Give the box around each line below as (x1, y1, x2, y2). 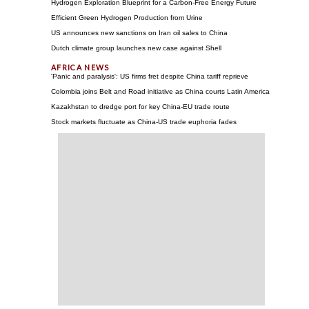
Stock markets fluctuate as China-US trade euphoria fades (51, 118, 237, 126)
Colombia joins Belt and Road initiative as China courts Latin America (51, 88, 270, 96)
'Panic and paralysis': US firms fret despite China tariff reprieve (51, 72, 248, 81)
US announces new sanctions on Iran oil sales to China (51, 29, 228, 37)
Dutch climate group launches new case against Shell (51, 44, 221, 52)
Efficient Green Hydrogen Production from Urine (51, 14, 203, 22)
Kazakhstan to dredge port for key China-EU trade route (51, 103, 230, 111)
